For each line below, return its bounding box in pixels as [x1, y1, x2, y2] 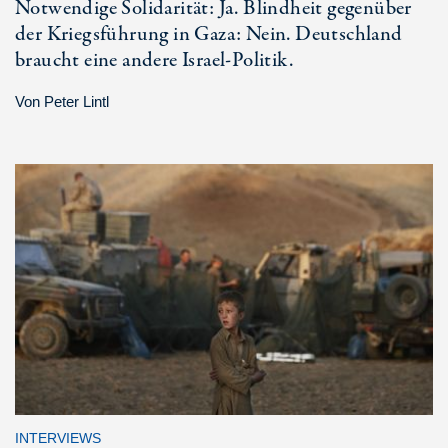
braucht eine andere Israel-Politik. [15, 45, 293, 75]
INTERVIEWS [15, 429, 101, 446]
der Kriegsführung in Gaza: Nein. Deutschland [15, 19, 403, 49]
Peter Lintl [44, 92, 109, 110]
